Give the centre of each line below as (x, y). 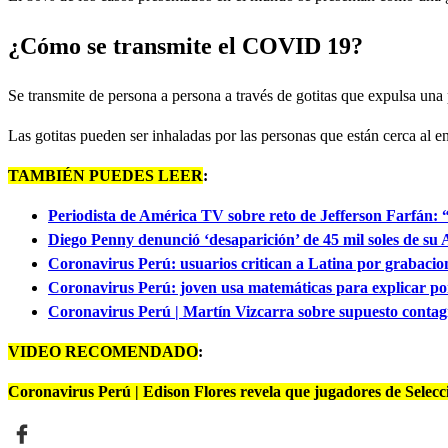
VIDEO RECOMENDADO (103, 351)
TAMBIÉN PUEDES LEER (105, 175)
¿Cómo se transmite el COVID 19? (185, 45)
